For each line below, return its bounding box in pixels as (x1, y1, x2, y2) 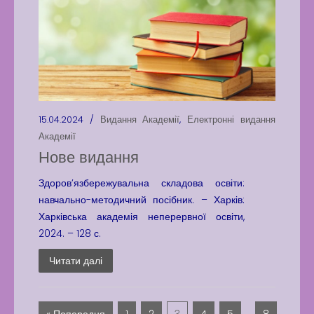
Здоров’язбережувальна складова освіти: (39, 176, 245, 190)
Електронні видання (187, 113, 276, 126)
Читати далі (49, 254, 102, 268)
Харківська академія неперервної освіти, (39, 210, 245, 224)
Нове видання (39, 146, 139, 168)
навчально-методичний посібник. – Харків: (39, 193, 245, 207)
